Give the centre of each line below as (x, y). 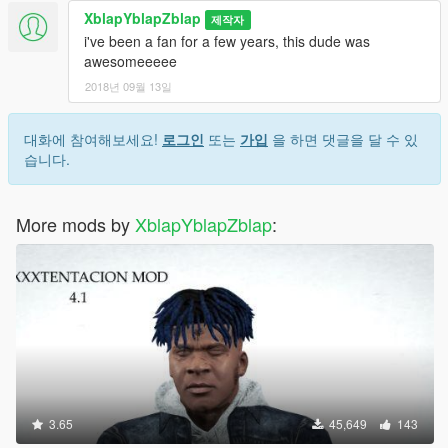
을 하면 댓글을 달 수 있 (343, 139)
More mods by (75, 224)
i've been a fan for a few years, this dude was (227, 41)
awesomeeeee (130, 61)
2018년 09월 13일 (128, 86)
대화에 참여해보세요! (93, 139)
